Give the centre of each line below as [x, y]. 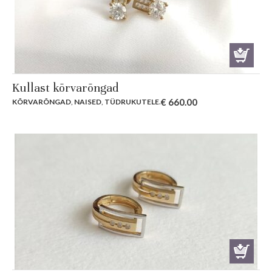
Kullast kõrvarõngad [65, 88]
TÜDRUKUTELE [132, 102]
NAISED [88, 102]
